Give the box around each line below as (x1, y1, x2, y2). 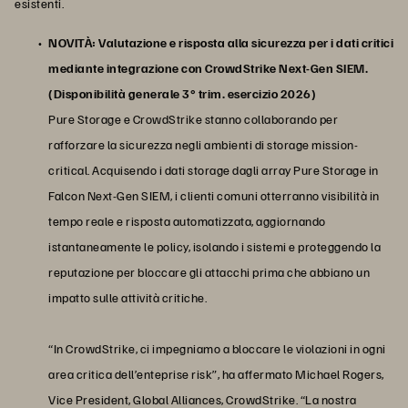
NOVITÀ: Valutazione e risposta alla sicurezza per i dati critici (48, 34, 393, 50)
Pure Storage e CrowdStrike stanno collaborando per (48, 110, 338, 127)
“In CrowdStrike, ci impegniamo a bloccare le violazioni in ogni (48, 340, 386, 356)
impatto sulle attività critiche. (48, 289, 207, 305)
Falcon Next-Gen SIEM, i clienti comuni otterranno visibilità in (48, 187, 380, 203)
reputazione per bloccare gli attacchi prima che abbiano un (48, 263, 370, 280)
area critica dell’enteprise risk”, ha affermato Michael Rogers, (48, 365, 384, 382)
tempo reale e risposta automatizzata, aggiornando (48, 212, 326, 229)
